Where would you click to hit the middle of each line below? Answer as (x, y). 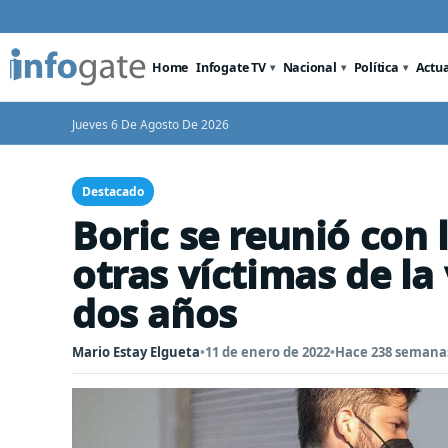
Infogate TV (231, 67)
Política (376, 67)
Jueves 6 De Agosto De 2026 (150, 124)
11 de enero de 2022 (267, 352)
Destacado (113, 191)
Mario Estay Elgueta (136, 352)
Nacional (309, 67)
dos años (154, 313)
